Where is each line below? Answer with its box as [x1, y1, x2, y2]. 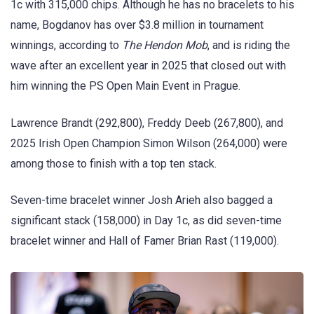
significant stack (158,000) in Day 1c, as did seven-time [11, 213, 282, 227]
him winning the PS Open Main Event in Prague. [11, 79, 240, 93]
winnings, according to [11, 39, 122, 53]
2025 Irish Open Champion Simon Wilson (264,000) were [11, 136, 287, 150]
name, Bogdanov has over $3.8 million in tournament [11, 18, 264, 32]
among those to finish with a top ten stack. [11, 156, 217, 170]
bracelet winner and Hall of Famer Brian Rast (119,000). [11, 233, 279, 247]
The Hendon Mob [122, 39, 207, 53]
